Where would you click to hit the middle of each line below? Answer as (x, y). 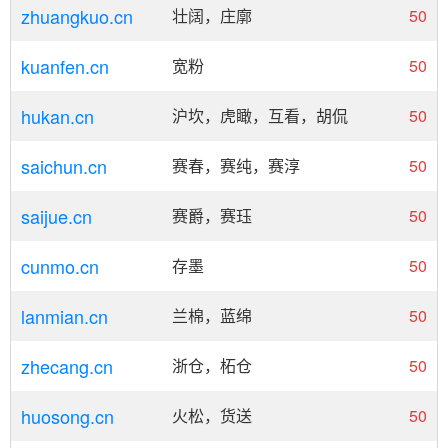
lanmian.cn (64, 316)
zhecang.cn (67, 366)
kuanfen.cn (65, 66)
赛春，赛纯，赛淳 (236, 165)
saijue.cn (56, 216)
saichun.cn (64, 166)
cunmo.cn (60, 266)
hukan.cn (57, 116)
